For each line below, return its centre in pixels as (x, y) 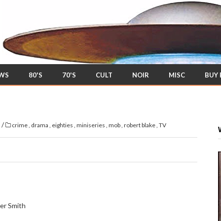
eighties (63, 125)
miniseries (91, 125)
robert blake (140, 125)
